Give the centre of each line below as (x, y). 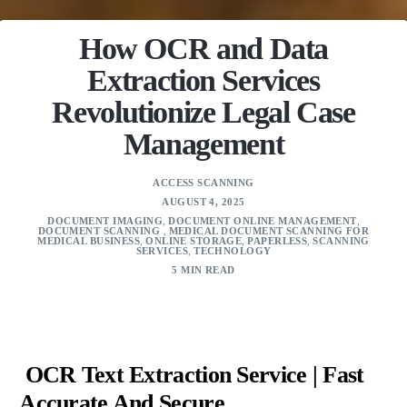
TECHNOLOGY (233, 250)
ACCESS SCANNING (203, 182)
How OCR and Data (203, 48)
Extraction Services (203, 80)
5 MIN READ (203, 269)
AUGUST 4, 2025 (203, 201)
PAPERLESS (278, 240)
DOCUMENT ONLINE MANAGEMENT (263, 220)
